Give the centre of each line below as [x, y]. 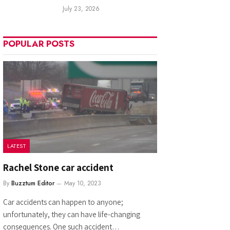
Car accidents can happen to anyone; [63, 202]
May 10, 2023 [83, 183]
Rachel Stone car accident [58, 167]
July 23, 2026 [81, 9]
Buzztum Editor [33, 183]
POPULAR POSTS [39, 44]
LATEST [17, 146]
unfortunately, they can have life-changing [72, 214]
